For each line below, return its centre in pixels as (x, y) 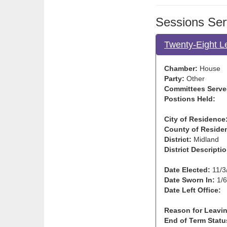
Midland (205, 139)
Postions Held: (190, 99)
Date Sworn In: (190, 180)
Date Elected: (187, 170)
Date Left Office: (193, 190)
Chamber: (181, 68)
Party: (174, 79)
